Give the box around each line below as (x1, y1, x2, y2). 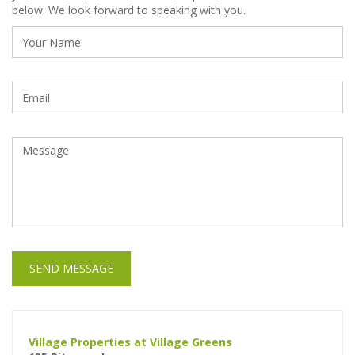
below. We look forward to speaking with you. (12, 2, 246, 18)
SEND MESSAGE (29, 261, 113, 277)
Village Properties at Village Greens (29, 334, 232, 350)
